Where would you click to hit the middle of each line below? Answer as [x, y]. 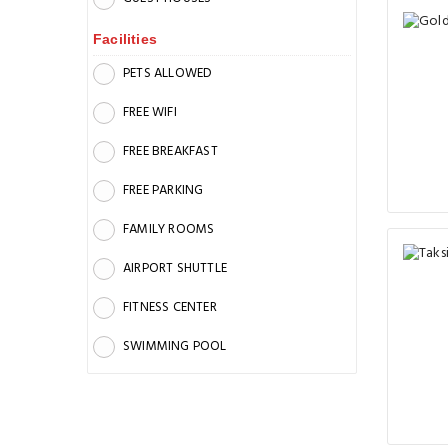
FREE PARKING [163, 190]
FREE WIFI [150, 112]
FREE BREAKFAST [170, 151]
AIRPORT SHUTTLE [175, 268]
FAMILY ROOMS [169, 229]
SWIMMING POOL [175, 346]
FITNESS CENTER [170, 307]
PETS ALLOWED [168, 73]
